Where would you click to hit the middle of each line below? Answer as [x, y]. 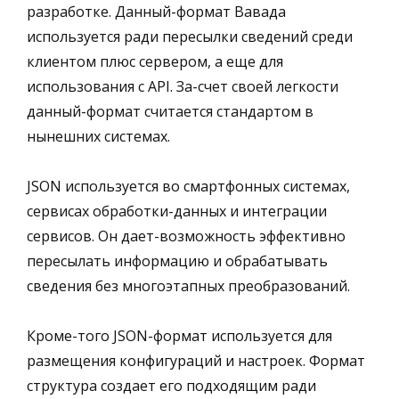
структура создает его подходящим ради [171, 385]
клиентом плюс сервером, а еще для [155, 61]
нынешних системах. [98, 136]
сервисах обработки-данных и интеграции [177, 211]
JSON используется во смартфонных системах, [188, 186]
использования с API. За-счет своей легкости [183, 86]
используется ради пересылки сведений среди [190, 36]
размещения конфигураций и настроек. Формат [196, 360]
